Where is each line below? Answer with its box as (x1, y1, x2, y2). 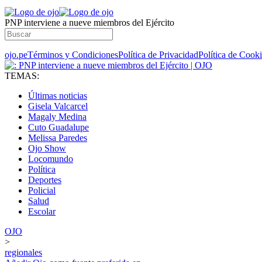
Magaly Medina (28, 112, 87, 122)
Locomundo (28, 154, 73, 164)
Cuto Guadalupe (28, 122, 89, 132)
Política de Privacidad (118, 50, 198, 60)
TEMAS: (5, 71, 39, 81)
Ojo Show (28, 143, 66, 153)
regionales (5, 247, 42, 257)
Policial (28, 185, 56, 195)
